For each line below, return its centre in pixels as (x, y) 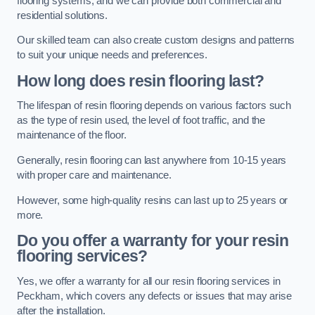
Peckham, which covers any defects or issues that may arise (154, 296)
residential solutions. (62, 15)
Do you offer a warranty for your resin (153, 241)
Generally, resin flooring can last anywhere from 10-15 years (152, 160)
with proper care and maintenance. (95, 175)
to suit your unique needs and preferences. (112, 55)
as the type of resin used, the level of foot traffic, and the (141, 121)
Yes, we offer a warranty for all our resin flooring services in (149, 281)
